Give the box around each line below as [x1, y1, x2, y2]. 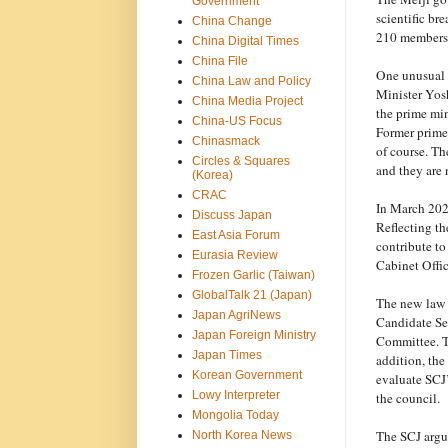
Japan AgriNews [191, 307, 281, 322]
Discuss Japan [191, 207, 272, 222]
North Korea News [191, 427, 292, 442]
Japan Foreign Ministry [191, 327, 316, 342]
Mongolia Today [191, 407, 279, 422]
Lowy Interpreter [191, 387, 280, 402]
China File [191, 53, 248, 68]
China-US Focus [191, 113, 282, 128]
